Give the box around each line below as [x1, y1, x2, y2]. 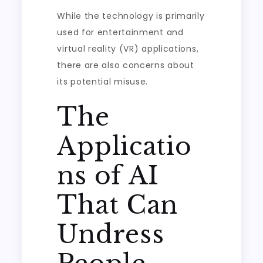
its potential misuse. [57, 76, 149, 87]
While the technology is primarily [57, 10, 205, 22]
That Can [57, 190, 178, 220]
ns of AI [57, 160, 160, 191]
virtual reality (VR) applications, [57, 43, 199, 55]
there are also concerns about [57, 59, 194, 71]
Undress [57, 219, 164, 249]
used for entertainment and [57, 26, 184, 38]
